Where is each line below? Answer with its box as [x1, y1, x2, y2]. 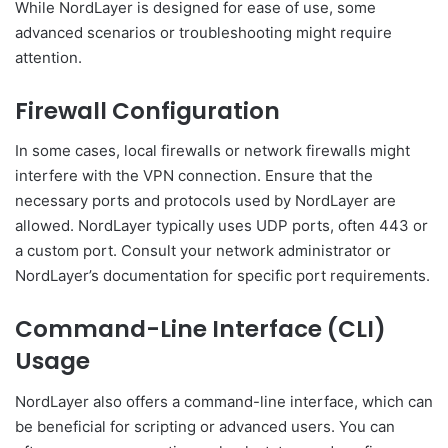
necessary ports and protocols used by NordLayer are [15, 191, 396, 211]
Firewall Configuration [15, 94, 280, 127]
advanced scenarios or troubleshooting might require [15, 22, 392, 42]
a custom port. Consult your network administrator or [15, 241, 391, 261]
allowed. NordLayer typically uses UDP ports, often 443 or [15, 216, 428, 236]
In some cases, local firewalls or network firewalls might [15, 141, 410, 161]
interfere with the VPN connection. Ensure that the [15, 166, 373, 186]
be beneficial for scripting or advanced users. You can [15, 416, 395, 436]
